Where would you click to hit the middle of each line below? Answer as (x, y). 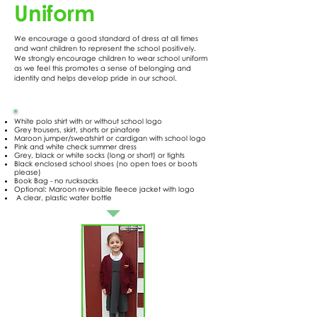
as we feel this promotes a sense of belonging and (103, 68)
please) (28, 172)
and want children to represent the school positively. (105, 48)
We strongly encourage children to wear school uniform (111, 58)
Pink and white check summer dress (75, 146)
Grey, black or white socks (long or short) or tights (99, 155)
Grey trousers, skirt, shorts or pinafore (77, 129)
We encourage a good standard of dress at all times (106, 38)
